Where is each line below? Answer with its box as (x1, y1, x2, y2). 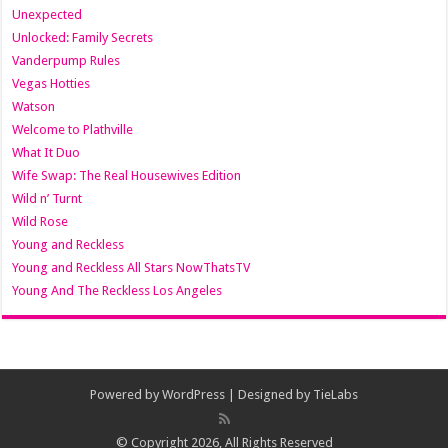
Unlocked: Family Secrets (12, 30, 154, 46)
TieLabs (313, 387, 358, 403)
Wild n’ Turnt (12, 191, 83, 207)
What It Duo (12, 145, 81, 161)
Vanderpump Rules (12, 53, 121, 69)
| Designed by (225, 387, 313, 403)
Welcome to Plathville (12, 122, 134, 138)
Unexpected (12, 7, 83, 23)
